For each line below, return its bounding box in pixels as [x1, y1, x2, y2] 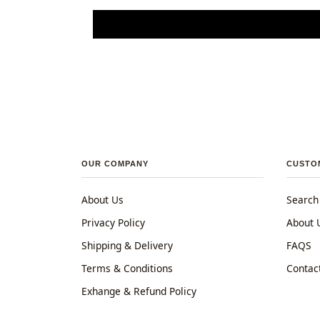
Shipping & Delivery [81, 238, 173, 252]
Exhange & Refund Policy [81, 284, 196, 298]
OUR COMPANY [81, 159, 149, 168]
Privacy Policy [81, 215, 145, 229]
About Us [81, 192, 124, 206]
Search [286, 192, 319, 206]
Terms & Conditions [81, 261, 173, 275]
